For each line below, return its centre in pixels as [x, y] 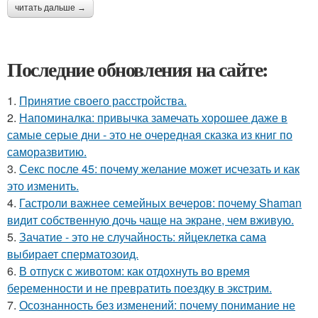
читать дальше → [50, 7]
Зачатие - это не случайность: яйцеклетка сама [143, 236]
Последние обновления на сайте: [138, 69]
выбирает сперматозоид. [73, 253]
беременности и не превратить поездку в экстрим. [139, 287]
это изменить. [43, 185]
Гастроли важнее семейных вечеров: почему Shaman [160, 202]
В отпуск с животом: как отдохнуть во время [135, 270]
